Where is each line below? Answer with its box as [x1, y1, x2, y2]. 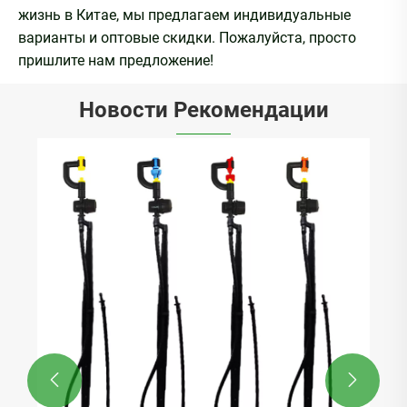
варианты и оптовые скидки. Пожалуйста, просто [18, 28, 356, 46]
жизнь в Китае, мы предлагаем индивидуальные [18, 5, 351, 24]
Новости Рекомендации [78, 97, 329, 124]
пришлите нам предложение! [18, 51, 213, 69]
